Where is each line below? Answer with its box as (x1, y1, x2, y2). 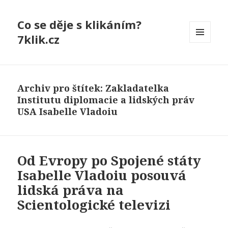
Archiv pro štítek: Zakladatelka (17, 82, 169, 95)
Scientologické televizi (17, 195, 171, 214)
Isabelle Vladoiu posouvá (17, 166, 187, 185)
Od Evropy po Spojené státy (17, 151, 202, 170)
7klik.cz (17, 32, 60, 47)
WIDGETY (189, 60, 220, 69)
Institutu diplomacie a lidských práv (17, 94, 195, 106)
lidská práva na (17, 181, 124, 199)
